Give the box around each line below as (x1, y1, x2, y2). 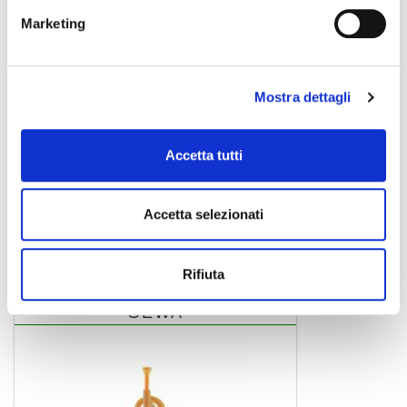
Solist (27, 194, 67, 213)
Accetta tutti (164, 146, 243, 163)
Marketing (21, 15, 85, 31)
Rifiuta (183, 265, 224, 282)
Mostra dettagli (254, 89, 352, 105)
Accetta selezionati (144, 206, 263, 223)
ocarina (27, 223, 70, 238)
